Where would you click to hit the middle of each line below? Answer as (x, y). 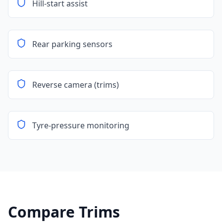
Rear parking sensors (72, 44)
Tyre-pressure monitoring (81, 125)
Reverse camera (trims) (76, 85)
